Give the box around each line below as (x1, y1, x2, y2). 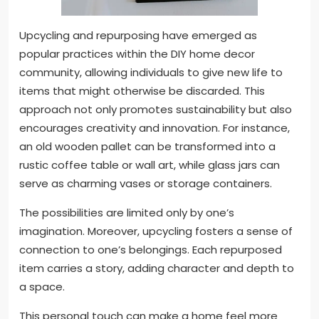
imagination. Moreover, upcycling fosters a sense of (19, 224, 293, 239)
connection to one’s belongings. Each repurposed (19, 242, 282, 258)
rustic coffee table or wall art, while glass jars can (19, 157, 280, 173)
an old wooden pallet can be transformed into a (19, 139, 276, 155)
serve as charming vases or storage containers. (19, 176, 272, 192)
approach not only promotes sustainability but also (19, 102, 292, 117)
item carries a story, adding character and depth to (19, 261, 294, 276)
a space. (19, 279, 65, 295)
